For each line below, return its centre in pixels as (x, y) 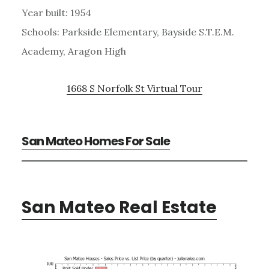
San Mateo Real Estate (119, 207)
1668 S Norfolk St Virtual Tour (134, 88)
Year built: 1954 (56, 12)
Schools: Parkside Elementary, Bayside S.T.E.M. (128, 32)
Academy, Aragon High (74, 51)
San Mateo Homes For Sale (95, 141)
